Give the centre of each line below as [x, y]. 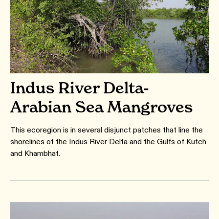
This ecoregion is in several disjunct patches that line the [107, 130]
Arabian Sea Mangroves [101, 107]
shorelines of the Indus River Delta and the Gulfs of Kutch [108, 141]
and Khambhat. [35, 153]
